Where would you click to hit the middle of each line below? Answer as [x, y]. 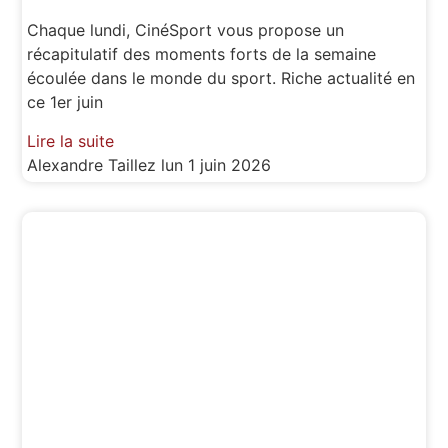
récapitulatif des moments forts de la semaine [202, 54]
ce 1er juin [65, 102]
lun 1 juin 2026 [216, 164]
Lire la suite [71, 140]
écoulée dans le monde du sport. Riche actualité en [221, 78]
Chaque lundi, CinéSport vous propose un [186, 30]
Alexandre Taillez [94, 164]
